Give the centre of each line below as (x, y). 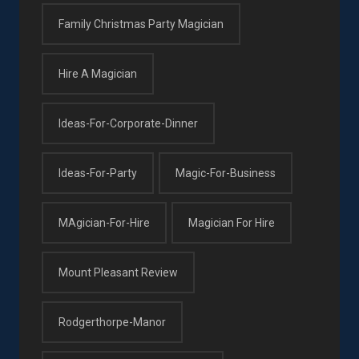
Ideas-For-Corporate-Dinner (128, 123)
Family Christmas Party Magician (141, 24)
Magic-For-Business (226, 173)
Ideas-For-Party (98, 173)
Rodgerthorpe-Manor (112, 322)
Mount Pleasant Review (118, 272)
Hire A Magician (98, 73)
